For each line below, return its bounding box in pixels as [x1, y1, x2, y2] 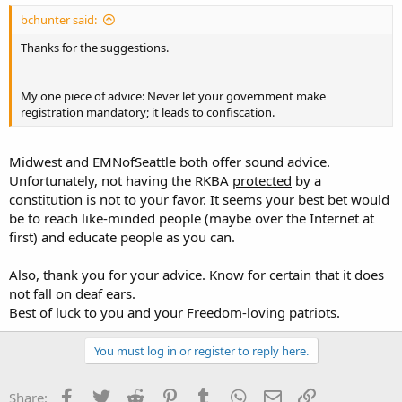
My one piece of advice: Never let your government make [21, 88, 326, 104]
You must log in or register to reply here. [93, 342, 309, 359]
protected [232, 170, 292, 189]
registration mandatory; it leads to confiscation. [21, 104, 275, 120]
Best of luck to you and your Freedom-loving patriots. [9, 302, 340, 321]
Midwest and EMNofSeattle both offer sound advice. [9, 152, 330, 170]
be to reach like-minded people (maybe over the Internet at [9, 208, 374, 227]
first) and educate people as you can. [9, 227, 235, 246]
